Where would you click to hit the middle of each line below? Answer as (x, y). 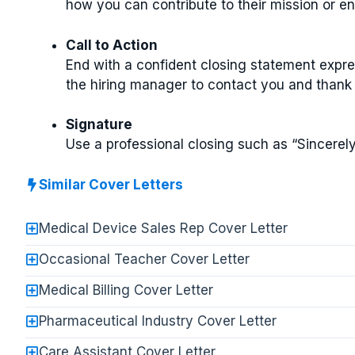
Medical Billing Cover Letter (126, 290)
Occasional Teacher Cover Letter (144, 259)
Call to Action (112, 45)
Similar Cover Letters (111, 184)
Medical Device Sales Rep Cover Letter (163, 228)
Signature (99, 124)
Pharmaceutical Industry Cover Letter (158, 321)
